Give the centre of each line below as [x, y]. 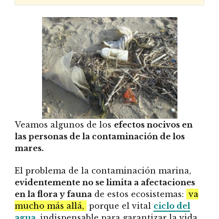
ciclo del [172, 206]
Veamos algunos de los [64, 124]
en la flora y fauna [53, 194]
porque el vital [120, 206]
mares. [29, 148]
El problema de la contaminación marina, [103, 171]
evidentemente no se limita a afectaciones [105, 183]
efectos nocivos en [153, 124]
